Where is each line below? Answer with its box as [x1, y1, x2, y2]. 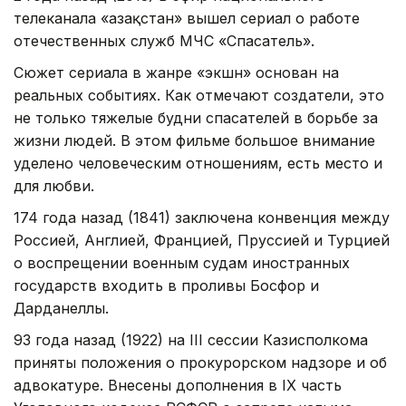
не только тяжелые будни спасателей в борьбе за [14, 108, 378, 127]
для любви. [14, 176, 94, 195]
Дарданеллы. [14, 298, 109, 317]
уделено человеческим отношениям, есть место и [14, 153, 382, 172]
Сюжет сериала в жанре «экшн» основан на [14, 63, 339, 82]
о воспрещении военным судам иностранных [14, 253, 350, 272]
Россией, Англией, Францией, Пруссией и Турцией [14, 230, 390, 249]
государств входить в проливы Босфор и [14, 275, 319, 295]
